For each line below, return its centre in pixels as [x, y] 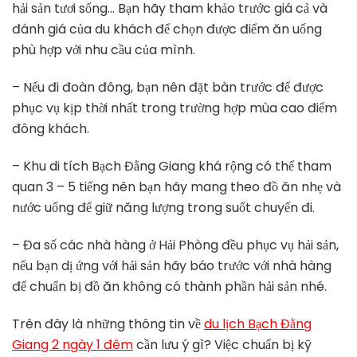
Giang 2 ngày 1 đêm [73, 345]
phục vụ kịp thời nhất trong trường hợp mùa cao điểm [175, 108]
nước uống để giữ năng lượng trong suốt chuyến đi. [163, 208]
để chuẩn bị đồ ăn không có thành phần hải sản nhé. [169, 287]
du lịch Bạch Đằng [258, 324]
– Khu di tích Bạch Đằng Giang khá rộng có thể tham [172, 167]
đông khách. [51, 129]
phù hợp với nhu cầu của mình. [104, 50]
